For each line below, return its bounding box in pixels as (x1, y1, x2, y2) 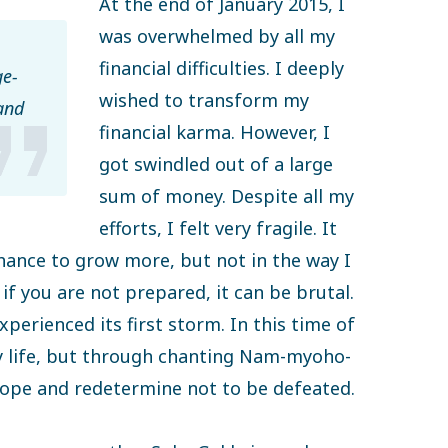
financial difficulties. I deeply (99, 55, 344, 80)
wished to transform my (99, 87, 309, 112)
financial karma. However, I (99, 119, 330, 144)
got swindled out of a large (99, 151, 333, 176)
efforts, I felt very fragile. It (99, 215, 337, 240)
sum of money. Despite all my (99, 183, 354, 208)
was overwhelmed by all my (99, 23, 335, 48)
